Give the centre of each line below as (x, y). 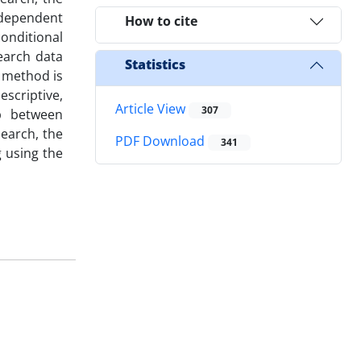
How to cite (161, 21)
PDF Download (162, 141)
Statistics (155, 65)
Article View (152, 108)
